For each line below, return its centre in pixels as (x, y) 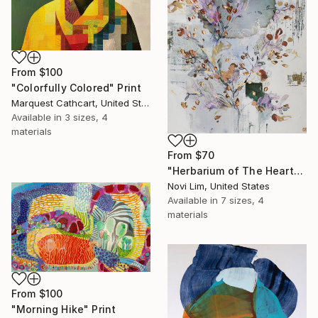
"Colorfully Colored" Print (77, 87)
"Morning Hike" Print (64, 309)
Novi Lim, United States (219, 186)
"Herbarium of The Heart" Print (298, 171)
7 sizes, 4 (242, 201)
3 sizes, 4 (86, 117)
